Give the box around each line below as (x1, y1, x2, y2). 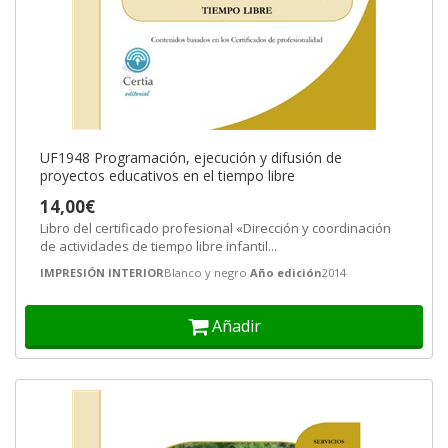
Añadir (211, 315, 261, 337)
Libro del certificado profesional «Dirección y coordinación (40, 219, 391, 237)
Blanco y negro (164, 265, 247, 280)
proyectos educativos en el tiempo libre (40, 166, 295, 185)
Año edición (250, 265, 322, 280)
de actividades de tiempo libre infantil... (40, 237, 277, 255)
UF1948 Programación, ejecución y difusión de (40, 148, 342, 167)
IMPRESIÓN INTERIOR (40, 265, 164, 280)
